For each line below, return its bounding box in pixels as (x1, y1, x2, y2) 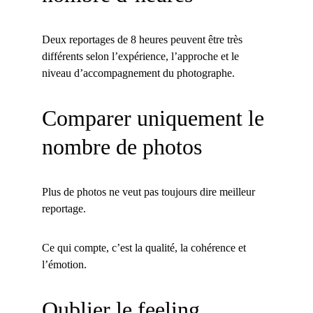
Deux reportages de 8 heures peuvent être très (42, 34, 245, 45)
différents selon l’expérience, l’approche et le (42, 50, 242, 62)
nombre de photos (42, 134, 202, 159)
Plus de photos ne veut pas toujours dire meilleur (42, 186, 258, 198)
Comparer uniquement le (42, 105, 270, 131)
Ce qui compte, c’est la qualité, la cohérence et (42, 242, 249, 254)
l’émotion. (42, 259, 87, 270)
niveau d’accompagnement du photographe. (42, 67, 235, 79)
